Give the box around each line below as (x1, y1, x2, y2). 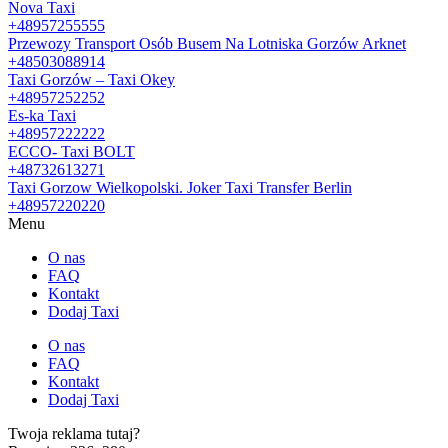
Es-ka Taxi (8, 106, 76, 124)
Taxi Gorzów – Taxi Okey (8, 70, 175, 88)
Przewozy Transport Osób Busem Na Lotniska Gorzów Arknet (8, 34, 406, 52)
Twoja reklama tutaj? (8, 424, 140, 442)
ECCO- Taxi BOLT (8, 142, 135, 160)
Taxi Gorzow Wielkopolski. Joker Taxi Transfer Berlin (8, 178, 352, 196)
